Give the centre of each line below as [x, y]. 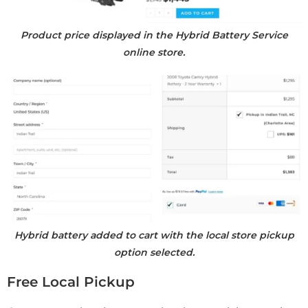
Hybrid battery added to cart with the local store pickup [154, 235]
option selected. [154, 252]
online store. [154, 53]
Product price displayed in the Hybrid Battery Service [154, 35]
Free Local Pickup [71, 282]
